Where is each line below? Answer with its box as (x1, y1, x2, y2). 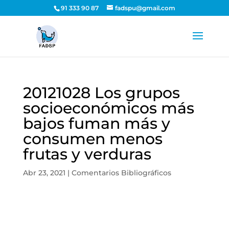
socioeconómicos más (22, 99, 194, 118)
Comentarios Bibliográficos (71, 168, 171, 177)
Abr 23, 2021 (22, 168, 65, 177)
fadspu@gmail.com (114, 4, 175, 12)
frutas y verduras (22, 145, 151, 164)
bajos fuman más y (22, 114, 170, 133)
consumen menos (22, 129, 163, 148)
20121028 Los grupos (22, 83, 180, 102)
